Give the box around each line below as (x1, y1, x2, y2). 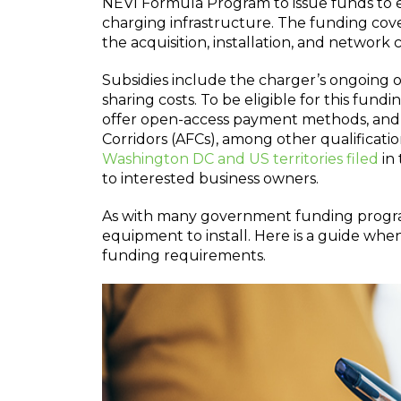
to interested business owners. (102, 170, 319, 187)
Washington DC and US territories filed (102, 150, 379, 167)
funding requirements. (102, 247, 266, 264)
